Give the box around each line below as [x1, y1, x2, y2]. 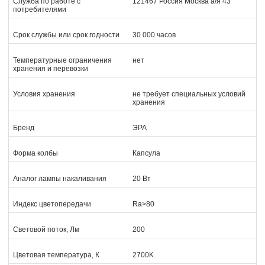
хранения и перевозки [13, 64, 88, 73]
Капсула [132, 149, 160, 157]
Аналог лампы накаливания [13, 174, 106, 183]
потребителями [13, 5, 66, 14]
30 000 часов [132, 31, 176, 39]
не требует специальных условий [132, 90, 245, 98]
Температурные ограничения [13, 56, 112, 64]
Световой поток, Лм [13, 225, 79, 234]
